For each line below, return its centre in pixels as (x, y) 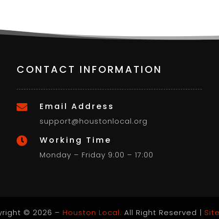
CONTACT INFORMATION (90, 70)
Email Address (77, 107)
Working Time (76, 140)
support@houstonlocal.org (94, 121)
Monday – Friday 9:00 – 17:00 (97, 155)
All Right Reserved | (163, 213)
